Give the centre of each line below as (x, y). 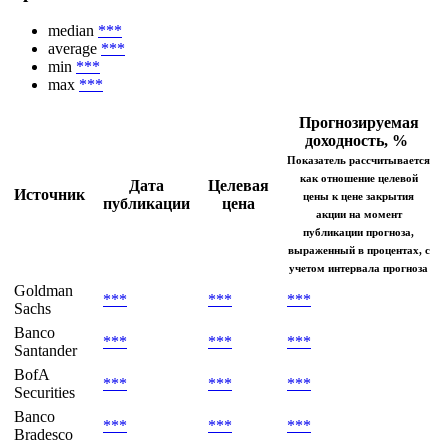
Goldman (43, 290)
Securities (44, 392)
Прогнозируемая (358, 122)
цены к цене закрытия (358, 195)
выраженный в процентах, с (358, 249)
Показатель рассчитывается (358, 159)
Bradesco (43, 434)
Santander (45, 350)
